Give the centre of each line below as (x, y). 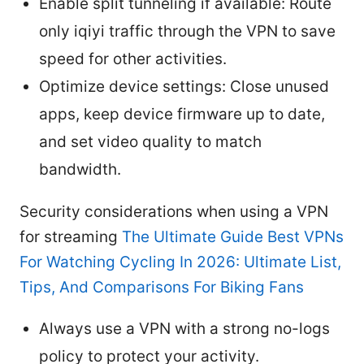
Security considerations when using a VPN (174, 211)
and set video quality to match (150, 141)
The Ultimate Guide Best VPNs (233, 236)
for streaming (71, 236)
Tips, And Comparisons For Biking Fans (162, 287)
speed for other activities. (133, 58)
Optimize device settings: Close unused (184, 86)
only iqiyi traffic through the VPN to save (187, 31)
